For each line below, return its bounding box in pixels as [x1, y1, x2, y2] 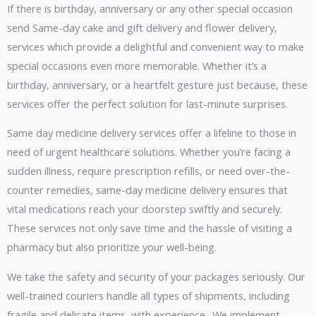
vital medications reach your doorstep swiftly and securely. [7, 202, 282, 217]
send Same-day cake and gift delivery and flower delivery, [7, 20, 277, 35]
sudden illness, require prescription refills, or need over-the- [7, 164, 290, 178]
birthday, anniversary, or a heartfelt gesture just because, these [7, 77, 308, 92]
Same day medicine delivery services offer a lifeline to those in [7, 126, 296, 140]
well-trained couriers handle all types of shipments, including [7, 288, 290, 303]
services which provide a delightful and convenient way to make [7, 39, 304, 54]
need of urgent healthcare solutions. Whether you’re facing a [7, 145, 291, 159]
